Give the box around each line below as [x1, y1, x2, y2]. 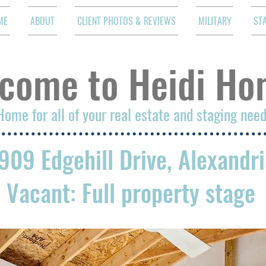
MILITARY [198, 14, 232, 28]
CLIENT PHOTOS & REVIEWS [77, 14, 176, 28]
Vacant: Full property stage [6, 175, 255, 210]
